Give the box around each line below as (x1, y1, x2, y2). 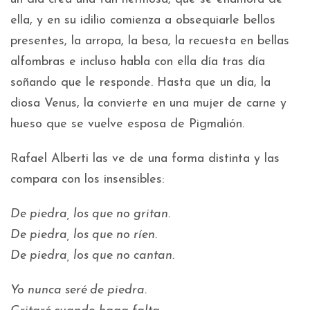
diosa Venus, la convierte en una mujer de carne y (10, 97, 286, 111)
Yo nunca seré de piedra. (10, 284, 147, 298)
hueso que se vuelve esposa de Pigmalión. (10, 118, 244, 131)
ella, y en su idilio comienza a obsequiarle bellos (10, 14, 275, 28)
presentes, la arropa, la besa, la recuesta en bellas (10, 35, 289, 48)
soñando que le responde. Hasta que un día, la (10, 76, 271, 90)
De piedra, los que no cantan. (10, 249, 174, 263)
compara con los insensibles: (10, 173, 164, 187)
